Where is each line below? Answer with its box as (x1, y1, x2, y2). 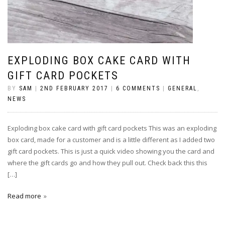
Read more (8, 191, 41, 200)
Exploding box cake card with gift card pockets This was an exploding (8, 123, 216, 133)
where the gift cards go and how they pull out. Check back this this (8, 158, 207, 167)
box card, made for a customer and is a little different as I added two (8, 135, 215, 144)
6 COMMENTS (116, 84, 160, 92)
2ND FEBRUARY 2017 (40, 84, 108, 92)
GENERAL (168, 84, 197, 92)
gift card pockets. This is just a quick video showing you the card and (8, 146, 214, 156)
